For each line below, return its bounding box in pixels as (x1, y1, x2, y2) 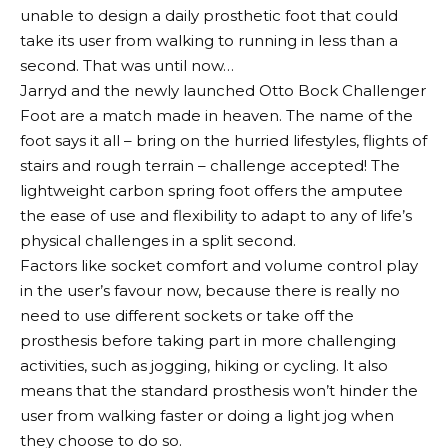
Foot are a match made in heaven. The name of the (20, 105, 413, 125)
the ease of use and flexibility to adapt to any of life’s (20, 205, 412, 225)
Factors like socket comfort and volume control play (20, 255, 418, 275)
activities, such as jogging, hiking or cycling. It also (20, 355, 388, 375)
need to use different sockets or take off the (20, 305, 354, 325)
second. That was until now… (20, 55, 234, 75)
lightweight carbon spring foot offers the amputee (20, 180, 403, 200)
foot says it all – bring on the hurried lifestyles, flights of (20, 130, 427, 150)
